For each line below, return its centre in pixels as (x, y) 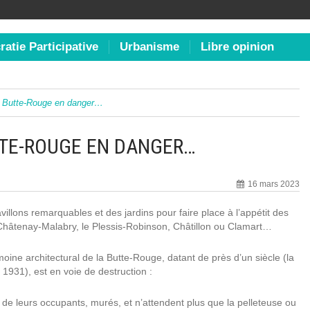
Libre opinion (237, 47)
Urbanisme (149, 47)
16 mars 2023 (274, 184)
